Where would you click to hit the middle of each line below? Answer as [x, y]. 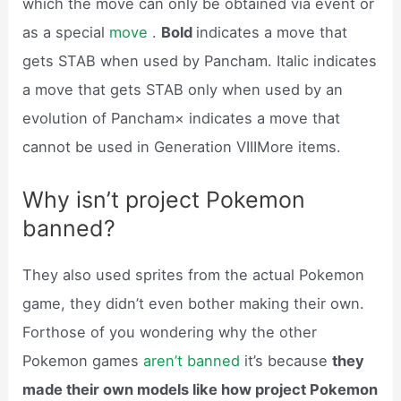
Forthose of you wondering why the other [170, 332]
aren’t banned [192, 360]
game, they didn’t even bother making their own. [194, 303]
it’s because [286, 360]
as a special [66, 33]
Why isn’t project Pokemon [164, 199]
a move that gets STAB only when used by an [183, 90]
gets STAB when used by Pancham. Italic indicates [200, 61]
